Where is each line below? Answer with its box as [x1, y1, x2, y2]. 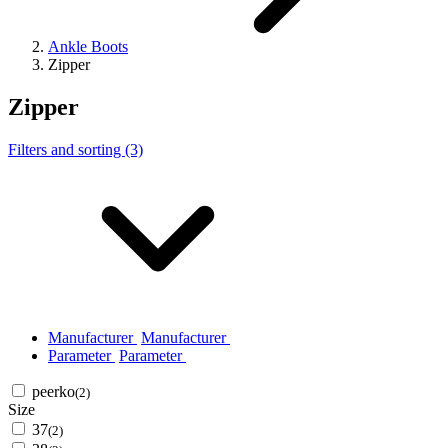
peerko [32, 383, 75, 401]
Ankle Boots [48, 38, 128, 56]
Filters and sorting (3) [8, 141, 143, 159]
